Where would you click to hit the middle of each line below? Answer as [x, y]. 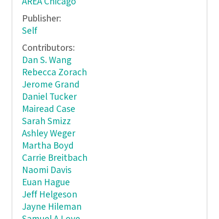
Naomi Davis [46, 170]
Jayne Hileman [52, 207]
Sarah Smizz [46, 121]
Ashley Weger [48, 133]
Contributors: [49, 48]
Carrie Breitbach [55, 158]
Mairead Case [48, 109]
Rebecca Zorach [54, 72]
